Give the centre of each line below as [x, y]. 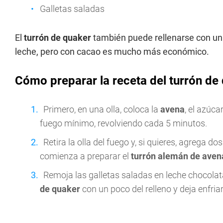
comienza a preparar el [85, 156]
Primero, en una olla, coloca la [102, 109]
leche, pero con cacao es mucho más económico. [112, 52]
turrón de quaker [57, 38]
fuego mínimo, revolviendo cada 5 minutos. [123, 123]
